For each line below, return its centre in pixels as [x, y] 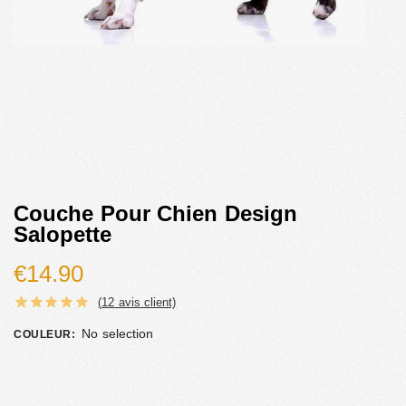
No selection [117, 333]
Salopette [63, 234]
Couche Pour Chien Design [155, 213]
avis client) [145, 302]
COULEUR [43, 334]
